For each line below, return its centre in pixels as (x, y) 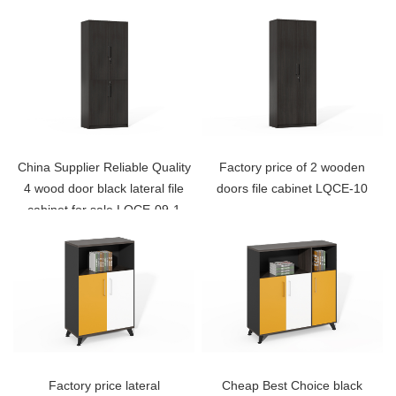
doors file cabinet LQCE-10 (292, 188)
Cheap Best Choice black (292, 386)
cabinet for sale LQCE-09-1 (104, 209)
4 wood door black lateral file (104, 188)
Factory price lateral (104, 386)
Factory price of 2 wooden (292, 167)
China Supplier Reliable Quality (104, 167)
